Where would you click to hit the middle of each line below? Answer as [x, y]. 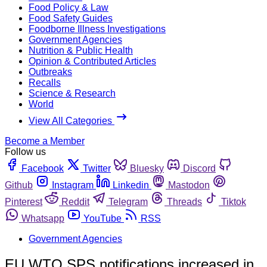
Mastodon [189, 185]
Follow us [25, 151]
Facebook [43, 168]
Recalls [45, 82]
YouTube [103, 218]
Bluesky [147, 168]
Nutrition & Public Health [81, 50]
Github [19, 185]
